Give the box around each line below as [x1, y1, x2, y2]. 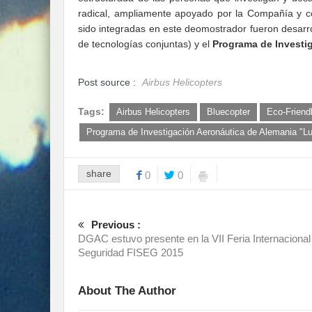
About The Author [78, 284, 176, 298]
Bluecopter [207, 107, 250, 118]
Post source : [78, 77, 139, 88]
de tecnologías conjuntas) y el [78, 38, 212, 50]
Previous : [91, 219, 141, 231]
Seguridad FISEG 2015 [78, 247, 183, 259]
